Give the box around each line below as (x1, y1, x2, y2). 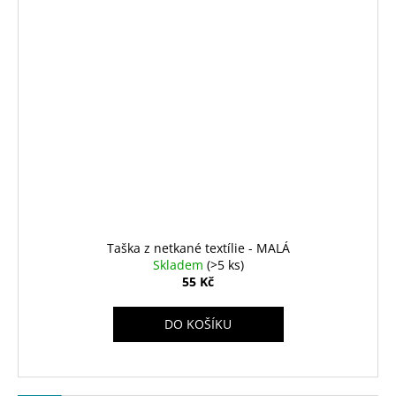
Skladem (152, 256, 207, 274)
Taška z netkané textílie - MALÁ (106, 240, 290, 257)
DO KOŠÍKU (164, 316, 232, 333)
